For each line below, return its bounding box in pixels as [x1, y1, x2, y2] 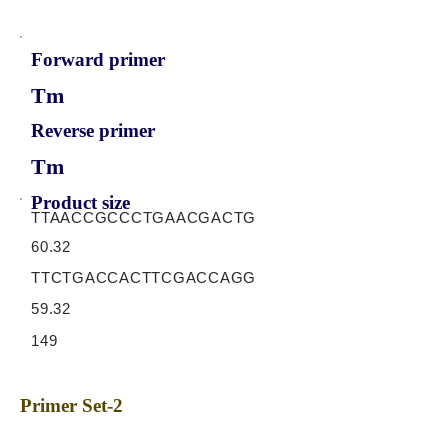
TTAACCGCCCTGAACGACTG [31, 209, 256, 226]
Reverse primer [31, 120, 155, 141]
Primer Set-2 [20, 395, 123, 416]
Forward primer [31, 49, 165, 70]
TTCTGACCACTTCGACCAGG [31, 269, 256, 286]
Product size [31, 192, 130, 213]
